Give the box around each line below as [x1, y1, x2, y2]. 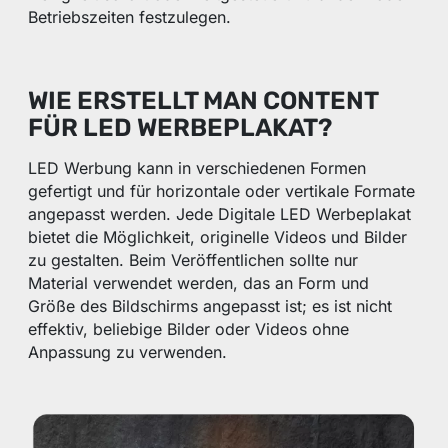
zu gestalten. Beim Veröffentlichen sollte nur [28, 249, 359, 270]
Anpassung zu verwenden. [28, 341, 228, 362]
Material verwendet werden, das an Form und [28, 272, 370, 293]
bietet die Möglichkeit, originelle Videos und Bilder [28, 226, 408, 247]
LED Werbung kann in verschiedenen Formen [28, 157, 367, 178]
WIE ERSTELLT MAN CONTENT [28, 85, 379, 115]
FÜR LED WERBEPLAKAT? [28, 112, 333, 142]
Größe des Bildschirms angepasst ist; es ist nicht [28, 295, 393, 316]
